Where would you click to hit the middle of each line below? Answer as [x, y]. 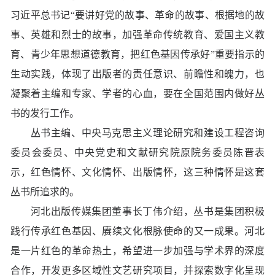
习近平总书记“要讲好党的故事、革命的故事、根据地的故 [137, 15]
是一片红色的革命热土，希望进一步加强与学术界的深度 [137, 251]
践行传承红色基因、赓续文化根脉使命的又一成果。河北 [137, 231]
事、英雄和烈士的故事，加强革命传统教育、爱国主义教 [137, 35]
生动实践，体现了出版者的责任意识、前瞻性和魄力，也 [137, 74]
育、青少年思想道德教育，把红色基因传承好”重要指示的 [137, 55]
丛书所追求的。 [45, 192]
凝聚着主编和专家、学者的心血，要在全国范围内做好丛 [137, 94]
